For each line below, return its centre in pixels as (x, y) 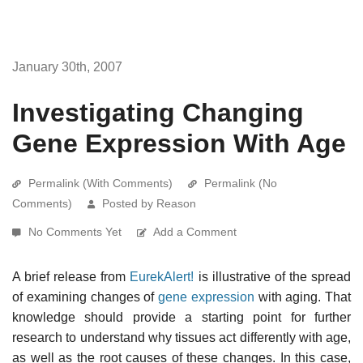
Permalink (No (241, 183)
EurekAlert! (162, 276)
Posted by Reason (149, 203)
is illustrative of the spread (273, 276)
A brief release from (71, 276)
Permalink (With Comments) (100, 183)
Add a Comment (195, 231)
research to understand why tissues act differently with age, (181, 337)
